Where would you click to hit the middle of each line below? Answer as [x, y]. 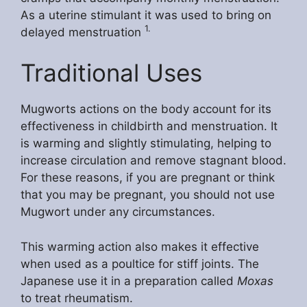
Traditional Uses [111, 73]
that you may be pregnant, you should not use [148, 195]
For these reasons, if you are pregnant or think [148, 178]
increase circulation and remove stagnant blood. [153, 161]
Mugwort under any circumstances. [118, 212]
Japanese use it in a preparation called [129, 281]
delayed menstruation [83, 32]
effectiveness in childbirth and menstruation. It [149, 126]
